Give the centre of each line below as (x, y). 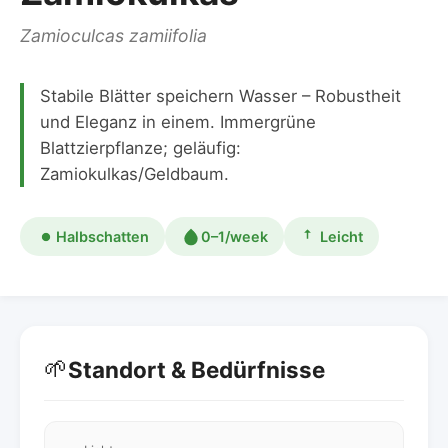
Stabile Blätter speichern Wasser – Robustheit (220, 96)
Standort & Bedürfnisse (196, 369)
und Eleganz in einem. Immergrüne (178, 122)
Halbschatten (102, 237)
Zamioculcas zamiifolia (113, 36)
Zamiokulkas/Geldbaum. (134, 174)
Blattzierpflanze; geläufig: (140, 148)
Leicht (341, 237)
